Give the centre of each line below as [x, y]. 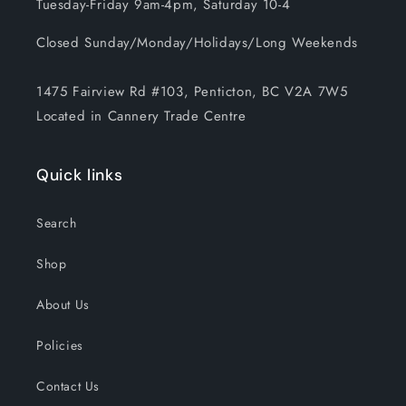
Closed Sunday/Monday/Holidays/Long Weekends [197, 43]
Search [57, 223]
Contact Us [68, 387]
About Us [63, 305]
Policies [60, 346]
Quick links [80, 175]
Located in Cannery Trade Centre [141, 116]
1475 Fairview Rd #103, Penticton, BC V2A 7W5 [192, 92]
